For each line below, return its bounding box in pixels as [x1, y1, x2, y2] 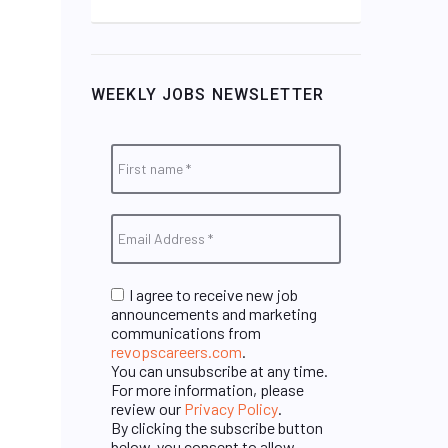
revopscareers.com [111, 341, 242, 361]
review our [111, 398, 184, 418]
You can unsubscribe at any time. [111, 360, 328, 380]
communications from [111, 322, 261, 342]
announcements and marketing [111, 303, 317, 323]
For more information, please [111, 379, 304, 399]
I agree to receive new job [126, 284, 298, 304]
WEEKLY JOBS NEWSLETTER [91, 84, 324, 104]
